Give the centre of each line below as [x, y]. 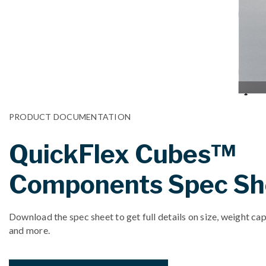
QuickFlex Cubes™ [122, 154]
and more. [29, 230]
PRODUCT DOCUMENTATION [70, 116]
